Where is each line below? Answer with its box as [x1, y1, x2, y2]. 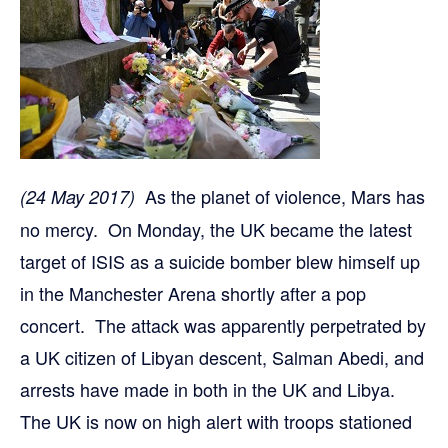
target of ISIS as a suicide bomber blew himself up [20, 248, 420, 274]
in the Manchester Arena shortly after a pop [20, 280, 366, 306]
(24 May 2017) [20, 184, 135, 209]
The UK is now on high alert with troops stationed [20, 408, 412, 434]
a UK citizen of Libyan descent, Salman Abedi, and [20, 344, 424, 370]
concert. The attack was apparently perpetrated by [20, 312, 426, 338]
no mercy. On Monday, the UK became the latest [20, 216, 412, 242]
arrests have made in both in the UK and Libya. [20, 376, 400, 402]
